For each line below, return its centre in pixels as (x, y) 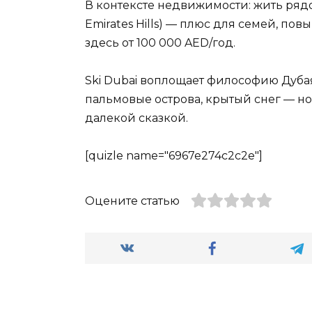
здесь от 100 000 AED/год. (160, 42)
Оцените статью (132, 201)
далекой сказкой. (136, 118)
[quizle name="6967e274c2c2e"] (174, 155)
